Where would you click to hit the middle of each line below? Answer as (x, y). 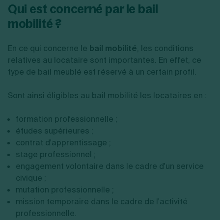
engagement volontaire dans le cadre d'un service (110, 166)
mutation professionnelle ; (65, 190)
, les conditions (165, 48)
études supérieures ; (55, 131)
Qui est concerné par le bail (83, 9)
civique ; (31, 178)
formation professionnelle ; (67, 119)
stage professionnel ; (56, 154)
